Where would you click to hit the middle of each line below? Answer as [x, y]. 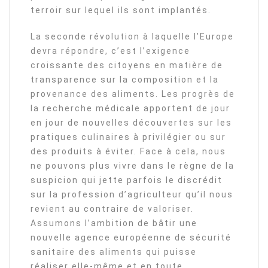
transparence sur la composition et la [125, 80]
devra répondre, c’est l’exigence [110, 51]
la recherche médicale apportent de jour [130, 109]
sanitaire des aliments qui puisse [114, 252]
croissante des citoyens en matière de [127, 66]
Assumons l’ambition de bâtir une [114, 223]
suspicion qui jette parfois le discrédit [127, 180]
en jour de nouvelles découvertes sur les [131, 123]
